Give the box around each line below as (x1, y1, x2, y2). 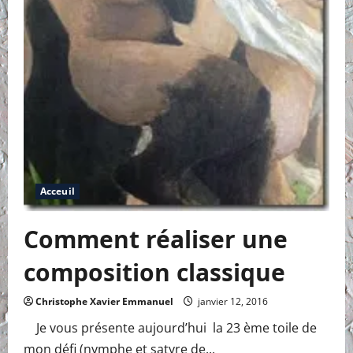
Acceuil (40, 184, 75, 198)
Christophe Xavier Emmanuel (35, 294, 173, 308)
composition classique (24, 255, 285, 288)
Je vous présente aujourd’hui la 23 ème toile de (24, 318, 317, 336)
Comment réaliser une (24, 222, 288, 255)
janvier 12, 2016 (195, 294, 268, 308)
